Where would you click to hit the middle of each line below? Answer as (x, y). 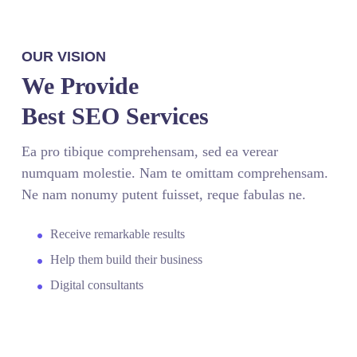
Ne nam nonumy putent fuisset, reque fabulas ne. (164, 195)
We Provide (80, 86)
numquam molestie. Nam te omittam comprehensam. (175, 173)
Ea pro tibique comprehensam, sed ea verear (150, 152)
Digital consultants (97, 285)
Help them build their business (127, 260)
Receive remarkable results (118, 234)
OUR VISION (64, 57)
